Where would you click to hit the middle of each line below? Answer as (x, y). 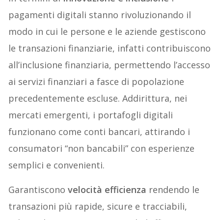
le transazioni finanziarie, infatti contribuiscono (110, 48)
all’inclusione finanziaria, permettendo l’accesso (110, 65)
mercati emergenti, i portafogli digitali (91, 115)
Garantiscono (37, 189)
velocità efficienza (107, 189)
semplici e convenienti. (57, 165)
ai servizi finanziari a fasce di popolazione (96, 81)
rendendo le (174, 189)
